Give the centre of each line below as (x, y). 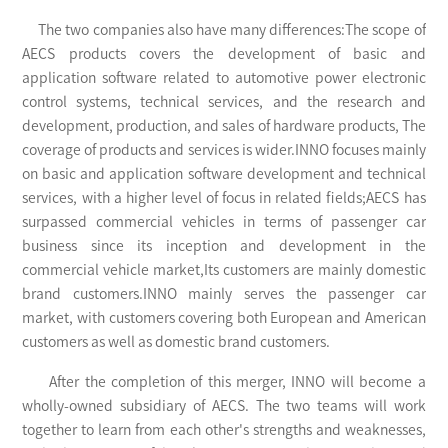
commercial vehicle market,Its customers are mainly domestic (224, 270)
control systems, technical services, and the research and (224, 102)
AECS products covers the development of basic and (224, 54)
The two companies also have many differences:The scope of (232, 30)
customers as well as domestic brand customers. (176, 342)
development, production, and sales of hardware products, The (224, 126)
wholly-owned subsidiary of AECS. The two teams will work (224, 406)
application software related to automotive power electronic (224, 78)
